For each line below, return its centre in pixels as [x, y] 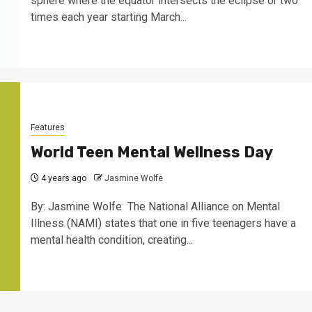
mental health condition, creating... [111, 240]
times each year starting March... [108, 17]
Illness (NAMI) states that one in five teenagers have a [163, 223]
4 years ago [62, 178]
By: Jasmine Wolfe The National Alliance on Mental [155, 206]
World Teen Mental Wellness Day [151, 152]
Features [47, 127]
